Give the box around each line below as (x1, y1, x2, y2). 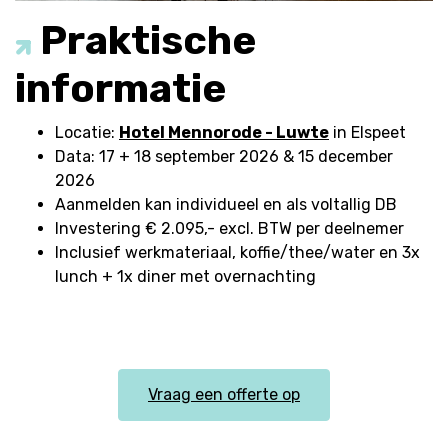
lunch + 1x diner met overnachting (55, 267, 316, 287)
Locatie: (55, 123, 119, 143)
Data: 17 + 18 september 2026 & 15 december (55, 147, 393, 167)
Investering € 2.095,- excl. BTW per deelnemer (55, 219, 404, 239)
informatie (15, 65, 226, 113)
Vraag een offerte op (148, 384, 300, 404)
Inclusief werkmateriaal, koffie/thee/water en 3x (55, 243, 420, 263)
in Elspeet (329, 123, 406, 143)
